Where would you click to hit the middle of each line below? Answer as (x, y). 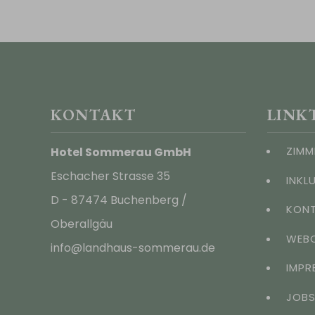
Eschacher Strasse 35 (110, 176)
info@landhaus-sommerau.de (133, 248)
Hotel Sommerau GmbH (121, 152)
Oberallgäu (82, 224)
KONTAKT (94, 115)
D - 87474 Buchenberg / (119, 200)
